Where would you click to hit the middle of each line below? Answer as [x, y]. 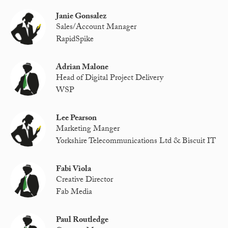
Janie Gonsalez [81, 17]
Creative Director [85, 181]
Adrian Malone [82, 68]
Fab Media [74, 192]
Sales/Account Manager [96, 28]
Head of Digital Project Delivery [110, 79]
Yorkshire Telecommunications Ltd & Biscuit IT [136, 141]
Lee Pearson [77, 119]
